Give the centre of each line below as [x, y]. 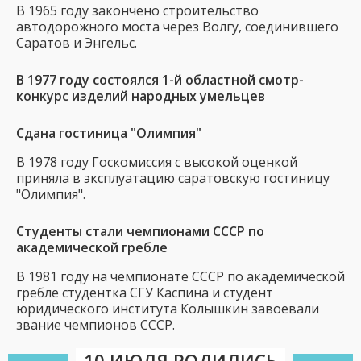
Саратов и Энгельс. [77, 43]
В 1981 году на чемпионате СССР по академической [180, 276]
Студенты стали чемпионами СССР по [140, 231]
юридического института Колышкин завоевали [168, 309]
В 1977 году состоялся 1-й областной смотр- [160, 80]
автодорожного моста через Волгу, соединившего [177, 27]
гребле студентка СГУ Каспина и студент [145, 293]
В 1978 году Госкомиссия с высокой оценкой [157, 162]
